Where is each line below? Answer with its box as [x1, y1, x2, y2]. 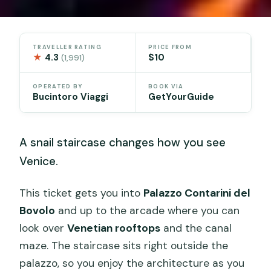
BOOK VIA [148, 83, 184, 91]
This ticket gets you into [19, 186, 144, 200]
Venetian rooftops [67, 221, 161, 235]
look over [19, 221, 68, 235]
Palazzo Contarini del [143, 186, 251, 200]
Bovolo [19, 203, 56, 217]
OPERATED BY [33, 83, 83, 91]
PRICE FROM [148, 43, 192, 51]
